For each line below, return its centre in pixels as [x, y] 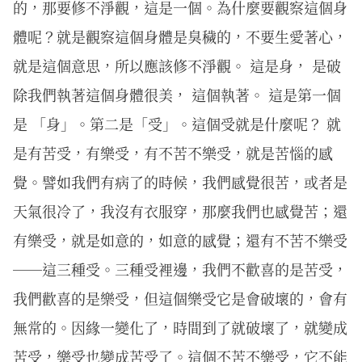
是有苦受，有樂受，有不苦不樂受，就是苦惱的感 [173, 152]
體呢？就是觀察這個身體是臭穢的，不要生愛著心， [180, 36]
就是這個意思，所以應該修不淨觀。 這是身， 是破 [177, 65]
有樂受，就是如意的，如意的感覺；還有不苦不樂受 [180, 240]
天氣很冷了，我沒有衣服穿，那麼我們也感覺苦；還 [180, 210]
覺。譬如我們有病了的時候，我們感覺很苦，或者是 [180, 181]
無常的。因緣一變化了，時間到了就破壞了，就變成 [180, 327]
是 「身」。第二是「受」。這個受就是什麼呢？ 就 [177, 123]
